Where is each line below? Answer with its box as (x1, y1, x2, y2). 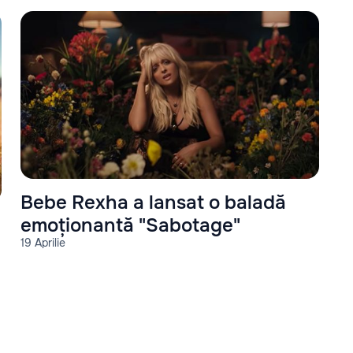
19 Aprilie (20, 236, 65, 251)
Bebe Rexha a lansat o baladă (20, 191, 286, 215)
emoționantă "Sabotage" (20, 214, 240, 238)
